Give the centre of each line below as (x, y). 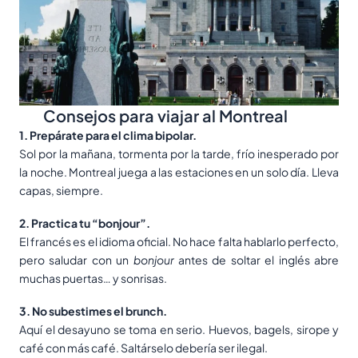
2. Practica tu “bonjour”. (85, 223)
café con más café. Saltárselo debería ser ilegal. (143, 347)
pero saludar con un (76, 259)
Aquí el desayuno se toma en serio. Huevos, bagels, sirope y (179, 329)
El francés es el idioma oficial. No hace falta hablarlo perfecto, (179, 241)
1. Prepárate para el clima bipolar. (108, 135)
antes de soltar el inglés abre (257, 259)
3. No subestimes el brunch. (93, 310)
